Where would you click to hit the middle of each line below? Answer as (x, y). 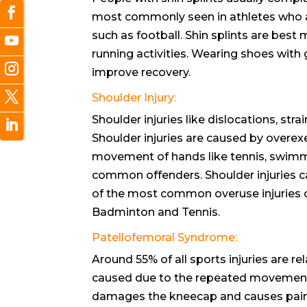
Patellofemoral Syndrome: (165, 237)
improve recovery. (142, 72)
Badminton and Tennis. (156, 212)
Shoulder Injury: (134, 97)
